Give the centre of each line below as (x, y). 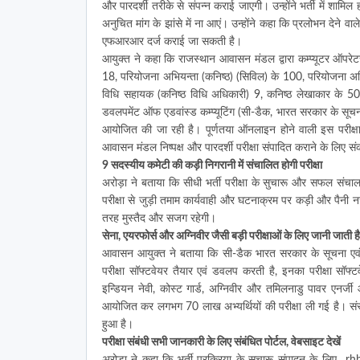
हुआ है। (118, 324)
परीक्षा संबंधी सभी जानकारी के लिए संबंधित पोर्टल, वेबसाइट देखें (221, 342)
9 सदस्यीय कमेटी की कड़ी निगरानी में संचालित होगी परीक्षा (212, 165)
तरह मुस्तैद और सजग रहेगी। (159, 218)
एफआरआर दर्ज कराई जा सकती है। (172, 41)
